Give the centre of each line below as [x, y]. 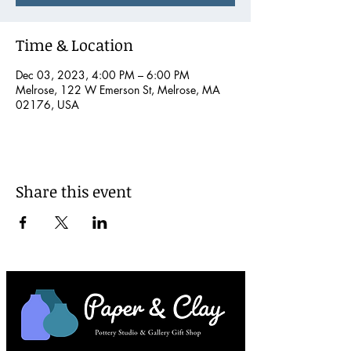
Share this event [74, 191]
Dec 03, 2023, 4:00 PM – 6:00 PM [103, 74]
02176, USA [47, 104]
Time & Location [74, 44]
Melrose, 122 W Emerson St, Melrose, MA [118, 89]
